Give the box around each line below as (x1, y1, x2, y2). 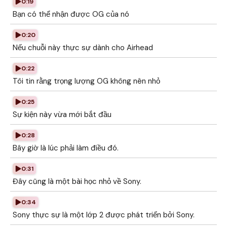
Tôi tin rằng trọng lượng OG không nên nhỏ (13, 76, 160, 86)
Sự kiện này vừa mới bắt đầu (13, 109, 111, 120)
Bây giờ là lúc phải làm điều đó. (13, 143, 119, 153)
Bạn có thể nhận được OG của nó (13, 9, 129, 19)
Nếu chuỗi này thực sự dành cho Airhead (13, 43, 153, 53)
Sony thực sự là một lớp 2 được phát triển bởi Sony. (13, 210, 195, 220)
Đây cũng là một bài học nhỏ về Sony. (13, 176, 141, 186)
